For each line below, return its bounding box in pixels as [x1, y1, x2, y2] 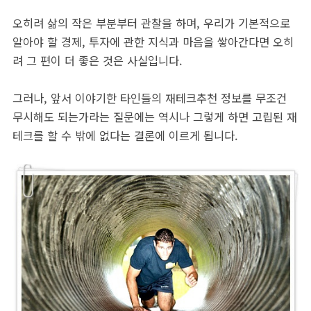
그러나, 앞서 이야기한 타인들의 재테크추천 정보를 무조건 [12, 90, 287, 106]
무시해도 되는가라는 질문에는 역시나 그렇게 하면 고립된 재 [12, 108, 297, 125]
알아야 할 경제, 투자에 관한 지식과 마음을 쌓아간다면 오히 [12, 33, 294, 50]
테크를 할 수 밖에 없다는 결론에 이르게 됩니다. [12, 127, 238, 144]
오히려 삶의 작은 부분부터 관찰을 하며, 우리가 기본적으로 [12, 15, 290, 31]
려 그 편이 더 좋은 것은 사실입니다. [12, 52, 186, 69]
